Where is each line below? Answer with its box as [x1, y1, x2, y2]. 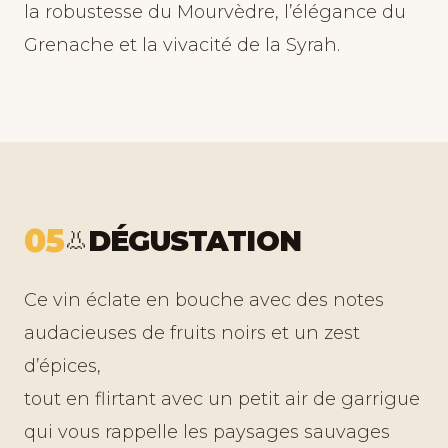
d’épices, [24, 355, 101, 377]
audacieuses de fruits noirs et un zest [24, 322, 360, 344]
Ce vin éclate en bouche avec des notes [24, 289, 384, 311]
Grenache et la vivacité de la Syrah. [24, 34, 340, 56]
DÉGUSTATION [88, 224, 301, 258]
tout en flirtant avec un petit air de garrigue [24, 388, 420, 410]
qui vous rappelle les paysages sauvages [24, 421, 390, 443]
